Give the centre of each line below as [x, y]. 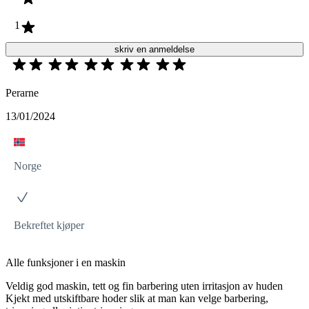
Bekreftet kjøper [49, 225]
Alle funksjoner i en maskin [66, 262]
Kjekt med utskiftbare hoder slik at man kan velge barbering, [137, 298]
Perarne [22, 92]
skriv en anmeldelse [154, 49]
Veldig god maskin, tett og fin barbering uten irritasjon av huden [144, 286]
